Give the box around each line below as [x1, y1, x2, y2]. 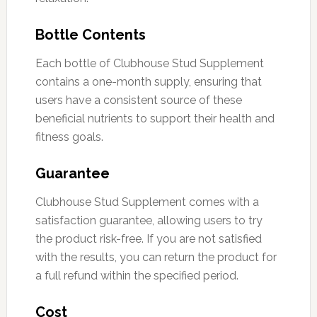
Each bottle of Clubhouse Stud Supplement [35, 56, 264, 70]
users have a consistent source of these [35, 93, 242, 107]
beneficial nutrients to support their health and [35, 111, 275, 125]
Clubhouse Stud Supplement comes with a [35, 195, 259, 209]
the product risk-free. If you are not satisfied [35, 231, 262, 246]
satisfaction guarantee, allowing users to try [35, 213, 263, 227]
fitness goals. [35, 129, 103, 144]
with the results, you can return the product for [35, 250, 277, 264]
